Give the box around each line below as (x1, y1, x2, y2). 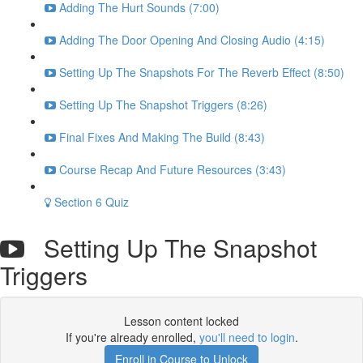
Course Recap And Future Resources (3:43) (59, 161, 286, 177)
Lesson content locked (124, 313, 239, 329)
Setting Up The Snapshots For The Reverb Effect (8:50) (59, 64, 344, 80)
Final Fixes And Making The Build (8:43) (59, 129, 265, 145)
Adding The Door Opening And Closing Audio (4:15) (59, 32, 325, 48)
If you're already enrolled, (65, 329, 199, 345)
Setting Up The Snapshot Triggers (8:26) (59, 96, 267, 113)
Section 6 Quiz (54, 194, 129, 210)
